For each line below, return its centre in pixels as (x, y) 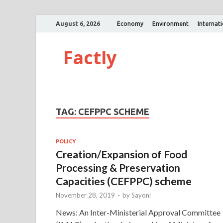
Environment (170, 23)
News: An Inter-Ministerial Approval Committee (138, 212)
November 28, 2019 (85, 195)
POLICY (66, 141)
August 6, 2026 (78, 23)
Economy (130, 23)
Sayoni (141, 195)
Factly (90, 57)
